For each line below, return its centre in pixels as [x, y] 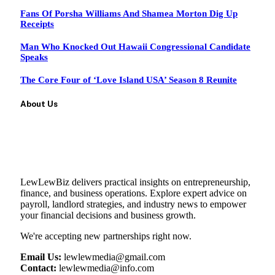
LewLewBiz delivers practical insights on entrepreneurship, [135, 182]
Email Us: [41, 257]
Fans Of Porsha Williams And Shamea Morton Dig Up [129, 14]
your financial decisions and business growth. [108, 215]
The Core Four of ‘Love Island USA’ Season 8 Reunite [129, 80]
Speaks [34, 57]
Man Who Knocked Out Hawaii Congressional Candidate [135, 47]
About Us [39, 104]
